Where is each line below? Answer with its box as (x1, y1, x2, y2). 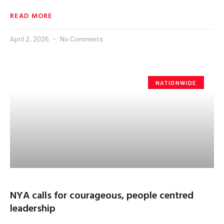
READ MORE (10, 9, 52, 20)
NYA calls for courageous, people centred (10, 186, 193, 202)
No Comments (58, 34, 103, 43)
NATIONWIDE (155, 78, 197, 86)
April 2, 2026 (10, 34, 50, 43)
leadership (10, 199, 55, 215)
